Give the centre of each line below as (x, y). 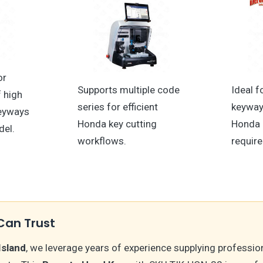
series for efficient (117, 107)
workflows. (102, 141)
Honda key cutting (117, 124)
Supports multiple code (128, 90)
